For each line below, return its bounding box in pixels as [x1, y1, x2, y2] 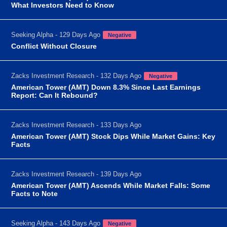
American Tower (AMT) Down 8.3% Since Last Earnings [11, 83, 201, 91]
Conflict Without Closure [11, 42, 97, 50]
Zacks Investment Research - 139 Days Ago [11, 170, 142, 178]
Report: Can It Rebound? [11, 91, 98, 99]
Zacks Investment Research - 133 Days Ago [11, 121, 142, 129]
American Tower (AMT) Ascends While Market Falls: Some [11, 181, 211, 190]
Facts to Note [11, 189, 58, 198]
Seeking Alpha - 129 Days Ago [11, 30, 101, 39]
